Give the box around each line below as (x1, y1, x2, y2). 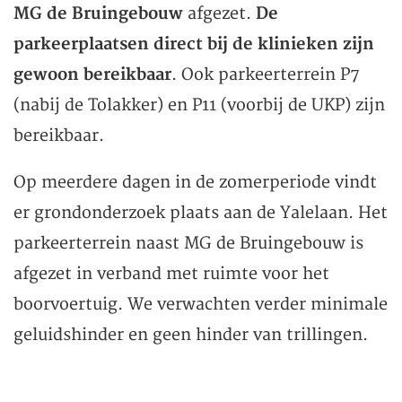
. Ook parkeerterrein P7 (171, 65, 360, 85)
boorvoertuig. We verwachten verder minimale (13, 294, 388, 315)
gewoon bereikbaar (13, 65, 171, 85)
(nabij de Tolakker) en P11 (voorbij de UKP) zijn (13, 95, 385, 116)
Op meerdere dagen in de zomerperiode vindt (13, 172, 377, 193)
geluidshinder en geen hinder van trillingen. (13, 325, 368, 345)
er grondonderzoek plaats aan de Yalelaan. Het (13, 203, 388, 223)
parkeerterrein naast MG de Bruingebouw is (13, 233, 363, 254)
